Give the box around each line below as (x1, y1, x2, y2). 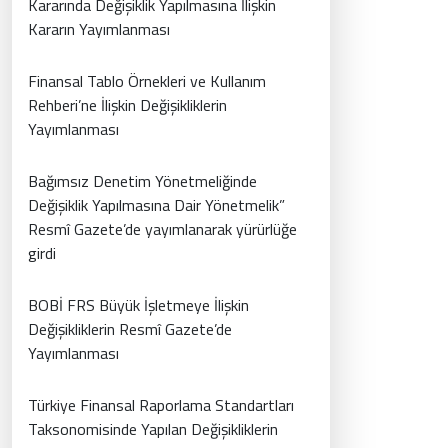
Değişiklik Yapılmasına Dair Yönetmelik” (28, 193, 285, 218)
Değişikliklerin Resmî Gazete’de (28, 317, 232, 342)
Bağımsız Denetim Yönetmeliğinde (28, 169, 257, 194)
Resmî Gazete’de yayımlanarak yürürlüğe (28, 217, 297, 242)
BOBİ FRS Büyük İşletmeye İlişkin (28, 293, 249, 318)
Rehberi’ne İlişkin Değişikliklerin (28, 93, 227, 118)
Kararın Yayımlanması (28, 17, 170, 42)
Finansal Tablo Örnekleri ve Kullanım (28, 69, 266, 94)
